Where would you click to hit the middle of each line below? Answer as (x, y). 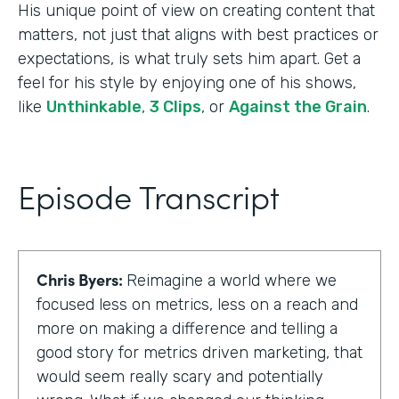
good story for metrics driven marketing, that (199, 352)
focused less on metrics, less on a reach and (197, 304)
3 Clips (175, 106)
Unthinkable (94, 106)
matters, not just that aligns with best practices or (198, 34)
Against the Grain (298, 106)
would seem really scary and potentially (180, 376)
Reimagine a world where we (232, 280)
